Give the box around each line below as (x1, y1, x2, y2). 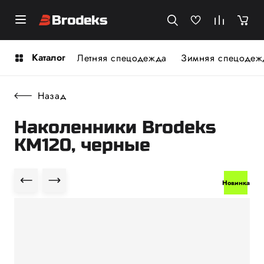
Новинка (222, 177, 250, 187)
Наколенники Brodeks (14, 117, 216, 138)
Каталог (32, 51, 65, 64)
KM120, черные (14, 134, 150, 156)
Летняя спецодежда (77, 51, 167, 65)
